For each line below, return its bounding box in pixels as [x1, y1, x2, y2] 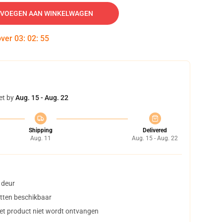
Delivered [143, 127, 167, 134]
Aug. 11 [30, 135, 51, 142]
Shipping [28, 127, 53, 134]
